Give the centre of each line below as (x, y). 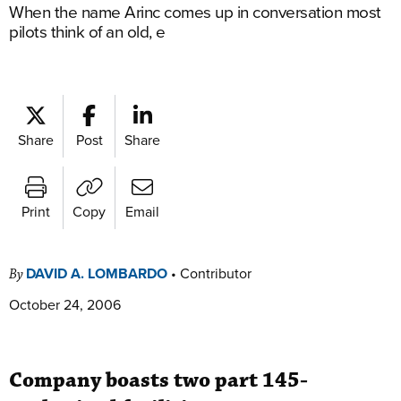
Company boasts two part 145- (158, 380)
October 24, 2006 (65, 304)
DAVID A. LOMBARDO (97, 273)
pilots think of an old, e (87, 31)
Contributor (216, 273)
